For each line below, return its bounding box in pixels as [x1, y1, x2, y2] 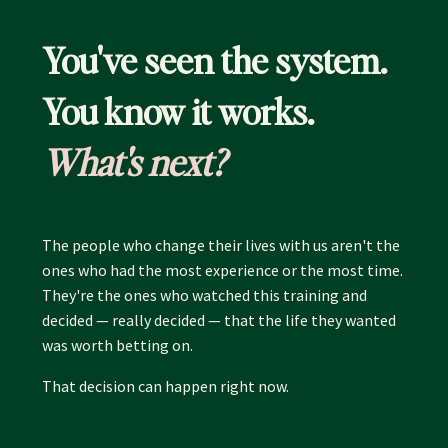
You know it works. [42, 88, 314, 135]
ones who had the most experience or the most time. [42, 260, 403, 281]
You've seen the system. [42, 37, 387, 84]
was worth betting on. [42, 335, 193, 356]
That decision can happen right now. [42, 376, 289, 397]
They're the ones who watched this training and [42, 285, 367, 306]
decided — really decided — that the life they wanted [42, 310, 396, 331]
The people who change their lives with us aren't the [42, 235, 400, 256]
